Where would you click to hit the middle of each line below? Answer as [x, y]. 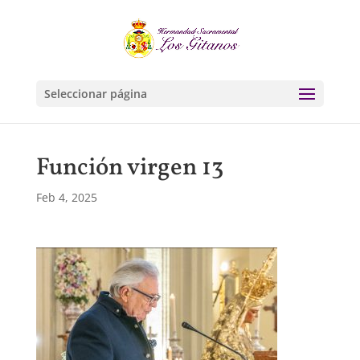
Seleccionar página [95, 94]
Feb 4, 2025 [66, 197]
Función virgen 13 [129, 168]
